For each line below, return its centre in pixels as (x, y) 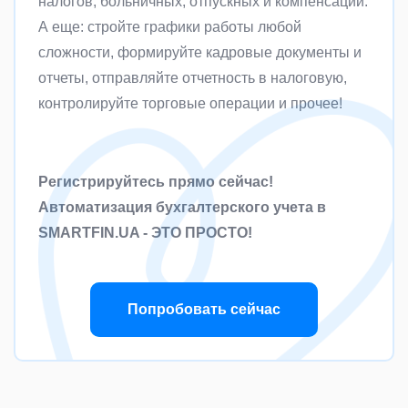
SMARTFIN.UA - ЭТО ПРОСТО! (145, 233)
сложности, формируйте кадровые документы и (200, 53)
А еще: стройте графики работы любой (170, 27)
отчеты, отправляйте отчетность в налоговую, (193, 78)
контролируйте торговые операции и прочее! (190, 104)
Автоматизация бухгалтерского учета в (182, 208)
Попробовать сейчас (204, 310)
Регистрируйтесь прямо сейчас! (156, 182)
